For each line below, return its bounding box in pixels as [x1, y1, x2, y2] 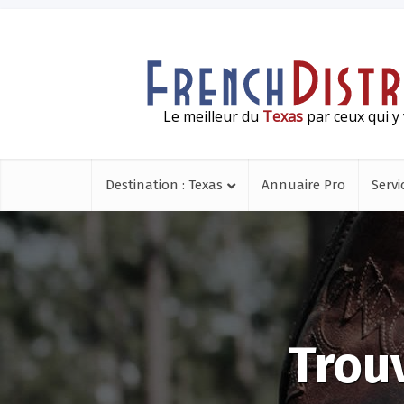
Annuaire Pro [262, 177, 345, 193]
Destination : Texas [106, 177, 223, 193]
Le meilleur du [162, 106, 262, 126]
